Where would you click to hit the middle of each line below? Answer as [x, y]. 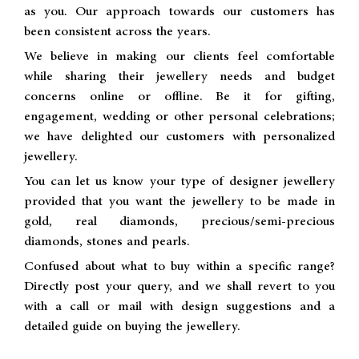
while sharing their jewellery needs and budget [179, 76]
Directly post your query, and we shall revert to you [179, 286]
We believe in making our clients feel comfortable [179, 56]
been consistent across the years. [117, 31]
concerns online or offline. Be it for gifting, [179, 96]
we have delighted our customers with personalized [179, 136]
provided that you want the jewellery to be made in [179, 201]
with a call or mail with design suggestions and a [179, 306]
